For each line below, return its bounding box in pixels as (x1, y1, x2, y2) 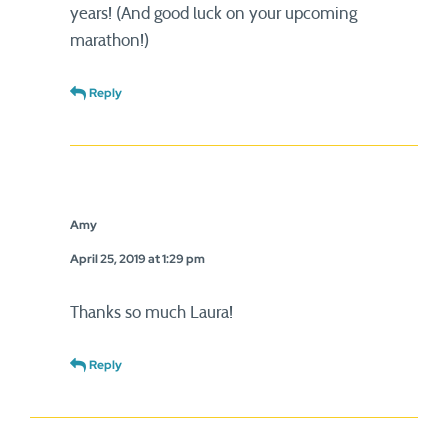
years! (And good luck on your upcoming (70, 5, 357, 22)
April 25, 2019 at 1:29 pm (70, 251, 205, 267)
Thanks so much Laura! (70, 304, 233, 321)
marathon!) (70, 32, 149, 49)
